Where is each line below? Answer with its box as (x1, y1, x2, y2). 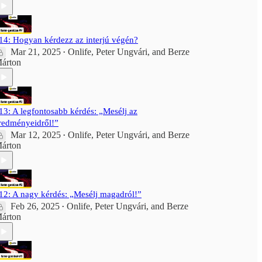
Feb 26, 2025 (11, 201, 60, 211)
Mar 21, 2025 (11, 47, 61, 57)
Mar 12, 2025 (11, 130, 61, 140)
